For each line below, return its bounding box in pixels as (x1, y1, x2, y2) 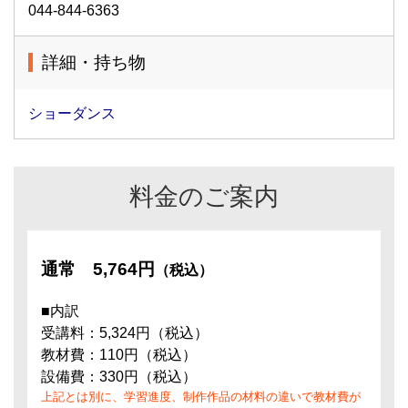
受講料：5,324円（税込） (41, 325, 209, 341)
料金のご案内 (129, 182, 279, 210)
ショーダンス (28, 106, 116, 121)
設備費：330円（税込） (41, 369, 197, 384)
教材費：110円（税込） (41, 347, 197, 362)
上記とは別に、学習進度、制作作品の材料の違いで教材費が (41, 390, 361, 403)
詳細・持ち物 (42, 53, 146, 72)
